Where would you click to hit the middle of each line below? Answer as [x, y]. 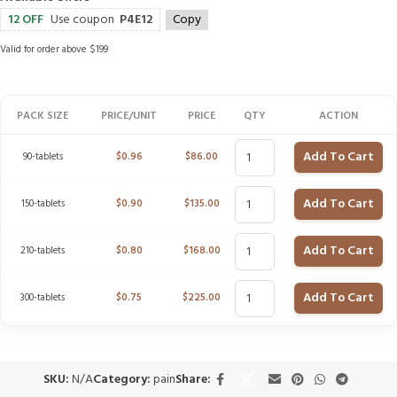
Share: [193, 380]
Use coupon [85, 20]
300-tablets [43, 298]
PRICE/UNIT [129, 116]
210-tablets [43, 251]
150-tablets [43, 204]
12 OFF [26, 20]
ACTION [338, 116]
